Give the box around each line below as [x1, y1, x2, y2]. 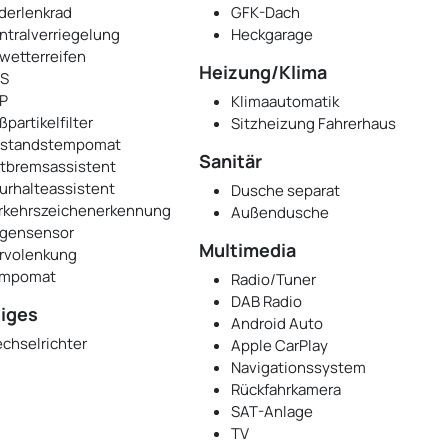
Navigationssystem [231, 357, 367, 379]
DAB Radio [231, 291, 303, 313]
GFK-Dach [231, 2, 301, 24]
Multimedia [199, 238, 297, 263]
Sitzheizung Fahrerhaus [231, 113, 397, 135]
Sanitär [199, 149, 263, 174]
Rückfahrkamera [231, 379, 342, 401]
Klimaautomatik [231, 91, 340, 113]
